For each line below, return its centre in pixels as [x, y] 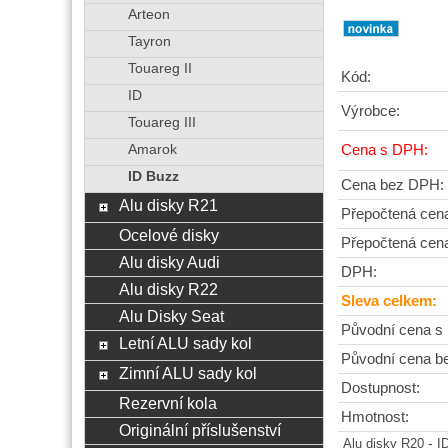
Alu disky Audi [169, 262]
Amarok [152, 149]
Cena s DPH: [384, 150]
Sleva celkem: [389, 301]
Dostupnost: [380, 388]
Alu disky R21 [168, 205]
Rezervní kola [167, 403]
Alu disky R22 [168, 289]
